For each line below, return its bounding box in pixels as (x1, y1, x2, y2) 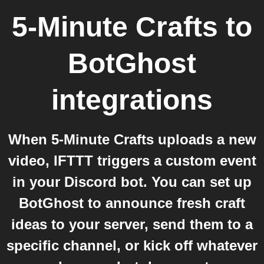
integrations (51, 84, 213, 115)
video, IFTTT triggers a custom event (8, 153, 256, 169)
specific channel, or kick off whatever (6, 237, 258, 253)
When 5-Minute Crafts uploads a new (8, 131, 256, 147)
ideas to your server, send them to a (11, 216, 253, 232)
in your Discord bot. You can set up (12, 174, 252, 190)
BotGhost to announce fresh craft (19, 195, 245, 211)
